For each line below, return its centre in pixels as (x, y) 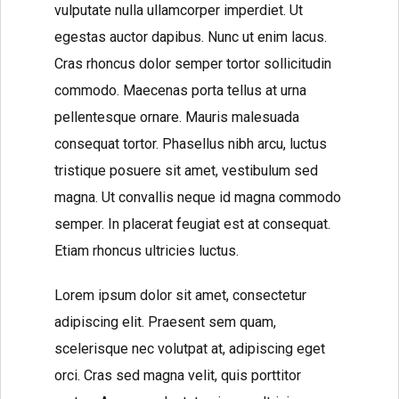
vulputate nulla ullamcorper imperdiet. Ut (179, 10)
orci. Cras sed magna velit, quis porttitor (178, 375)
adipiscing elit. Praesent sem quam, (165, 322)
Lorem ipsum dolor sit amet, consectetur (180, 295)
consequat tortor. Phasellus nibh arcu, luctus (191, 144)
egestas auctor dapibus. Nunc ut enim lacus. (191, 37)
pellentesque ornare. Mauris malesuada (177, 117)
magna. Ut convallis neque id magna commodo (198, 197)
